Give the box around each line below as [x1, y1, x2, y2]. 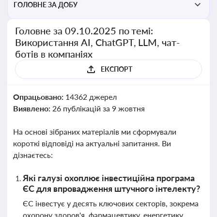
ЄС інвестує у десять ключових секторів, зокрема [23, 199, 199, 208]
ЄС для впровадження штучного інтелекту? [23, 183, 200, 194]
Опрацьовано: [13, 92, 65, 101]
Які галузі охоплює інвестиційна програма [23, 172, 195, 183]
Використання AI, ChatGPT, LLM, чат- [15, 36, 180, 48]
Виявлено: [13, 104, 52, 113]
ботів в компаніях [15, 48, 93, 60]
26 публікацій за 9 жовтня [52, 104, 145, 113]
